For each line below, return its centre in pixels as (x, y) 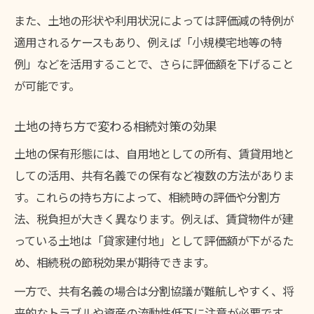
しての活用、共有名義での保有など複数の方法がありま (154, 175)
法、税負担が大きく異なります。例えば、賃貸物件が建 (153, 218)
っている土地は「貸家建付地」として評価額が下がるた (154, 240)
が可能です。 (47, 85)
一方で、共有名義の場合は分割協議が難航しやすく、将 (154, 291)
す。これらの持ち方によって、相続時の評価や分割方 (147, 197)
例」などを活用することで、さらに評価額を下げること (154, 63)
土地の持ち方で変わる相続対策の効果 (115, 127)
